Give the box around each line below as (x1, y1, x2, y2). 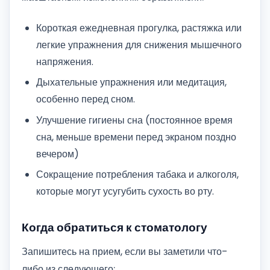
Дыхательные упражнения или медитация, (36, 75, 227, 90)
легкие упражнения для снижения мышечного (36, 38, 242, 52)
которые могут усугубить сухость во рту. (36, 184, 214, 199)
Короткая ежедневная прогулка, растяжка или (36, 21, 242, 36)
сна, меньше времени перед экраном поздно (36, 130, 236, 144)
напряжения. (36, 55, 93, 69)
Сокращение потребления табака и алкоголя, (36, 168, 239, 182)
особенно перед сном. (36, 92, 135, 107)
